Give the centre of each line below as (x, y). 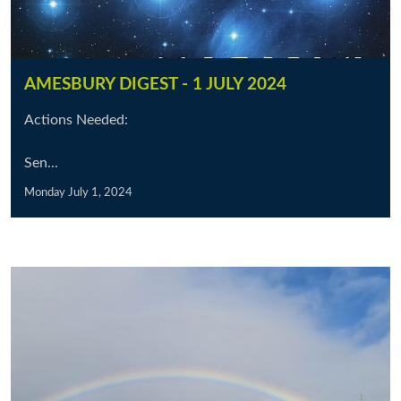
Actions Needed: (76, 120)
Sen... (41, 163)
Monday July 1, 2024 (78, 192)
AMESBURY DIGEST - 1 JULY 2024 (155, 85)
